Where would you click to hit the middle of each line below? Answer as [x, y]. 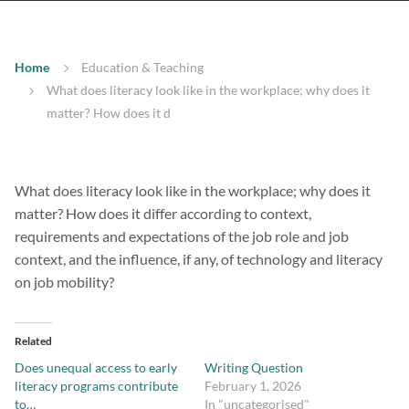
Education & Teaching [142, 68]
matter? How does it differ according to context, [163, 214]
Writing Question [254, 368]
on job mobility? [64, 282]
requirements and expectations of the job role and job [182, 236]
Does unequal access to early [96, 368]
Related [33, 341]
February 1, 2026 [253, 386]
